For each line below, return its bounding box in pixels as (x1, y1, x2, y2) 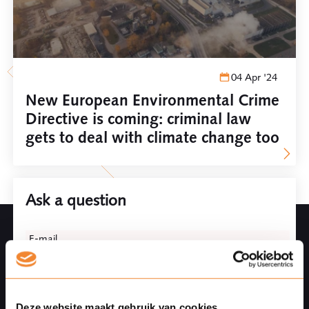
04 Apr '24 (230, 70, 277, 83)
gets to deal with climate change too (26, 128, 280, 148)
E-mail (29, 232, 57, 245)
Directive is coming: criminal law (26, 109, 252, 129)
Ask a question (26, 190, 127, 210)
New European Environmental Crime (26, 90, 280, 110)
